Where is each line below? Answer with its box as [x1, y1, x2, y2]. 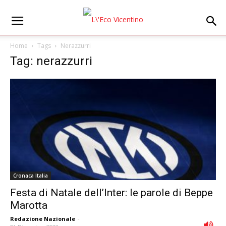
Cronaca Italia [13, 172, 48, 180]
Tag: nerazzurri [10, 54, 92, 68]
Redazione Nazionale [10, 215, 75, 223]
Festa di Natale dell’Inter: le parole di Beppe [10, 187, 213, 199]
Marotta [10, 199, 47, 212]
